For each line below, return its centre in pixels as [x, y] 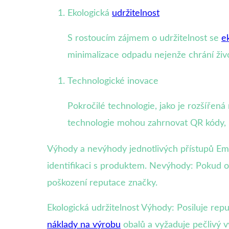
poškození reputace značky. [102, 183]
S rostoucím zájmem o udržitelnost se [144, 39]
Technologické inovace [113, 82]
